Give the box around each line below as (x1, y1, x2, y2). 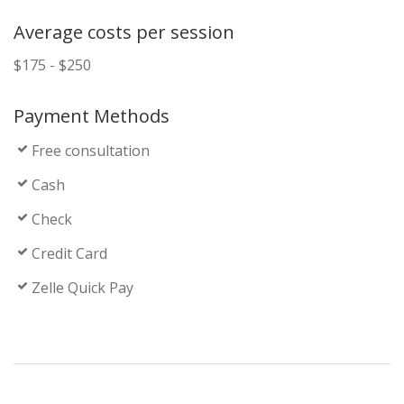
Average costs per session (14, 20, 234, 45)
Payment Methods (14, 104, 170, 129)
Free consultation (32, 141, 150, 161)
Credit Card (32, 243, 107, 264)
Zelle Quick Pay (32, 278, 133, 298)
